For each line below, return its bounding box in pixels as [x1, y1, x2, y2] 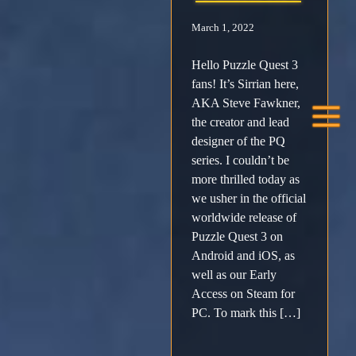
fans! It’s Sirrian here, [192, 76, 299, 91]
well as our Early [192, 267, 277, 281]
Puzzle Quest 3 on [192, 229, 283, 243]
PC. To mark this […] [192, 305, 300, 319]
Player [70, 325, 123, 348]
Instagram [70, 150, 153, 173]
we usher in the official [192, 191, 306, 205]
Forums [70, 194, 133, 217]
